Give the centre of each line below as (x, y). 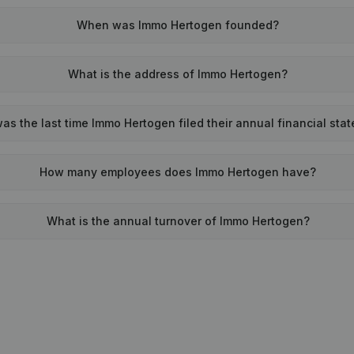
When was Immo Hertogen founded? (178, 25)
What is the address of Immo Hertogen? (178, 74)
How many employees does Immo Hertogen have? (178, 172)
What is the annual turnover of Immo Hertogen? (178, 221)
